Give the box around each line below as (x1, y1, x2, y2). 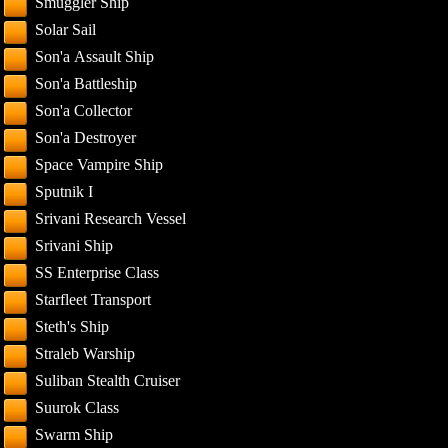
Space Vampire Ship (35, 156, 164, 173)
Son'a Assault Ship (35, 48, 155, 65)
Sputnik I (35, 183, 94, 200)
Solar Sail (35, 21, 97, 38)
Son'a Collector (35, 102, 133, 119)
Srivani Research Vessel (35, 210, 187, 227)
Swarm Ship (35, 426, 114, 443)
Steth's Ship (35, 318, 110, 335)
